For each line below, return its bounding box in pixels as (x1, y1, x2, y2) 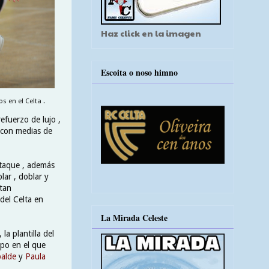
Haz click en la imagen (101, 26, 201, 39)
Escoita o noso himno (101, 66, 178, 79)
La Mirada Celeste (101, 211, 168, 224)
